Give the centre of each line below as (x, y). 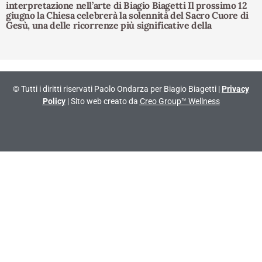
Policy (54, 101)
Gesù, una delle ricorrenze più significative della (109, 25)
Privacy (235, 89)
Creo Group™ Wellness (180, 101)
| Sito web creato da (102, 101)
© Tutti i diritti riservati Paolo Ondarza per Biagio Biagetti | (117, 89)
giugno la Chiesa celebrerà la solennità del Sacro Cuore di (127, 15)
